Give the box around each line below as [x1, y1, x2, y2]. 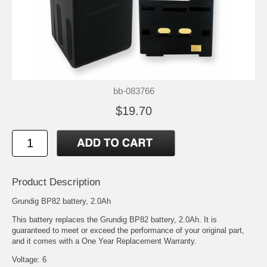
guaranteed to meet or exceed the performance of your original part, [12, 225, 244, 235]
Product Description [12, 176, 100, 188]
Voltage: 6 [12, 254, 46, 264]
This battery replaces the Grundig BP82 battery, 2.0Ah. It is [12, 215, 217, 224]
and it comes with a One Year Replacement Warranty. [12, 236, 197, 246]
